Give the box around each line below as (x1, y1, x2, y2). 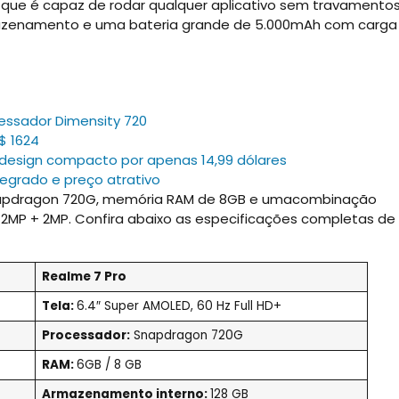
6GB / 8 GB (76, 355, 142, 373)
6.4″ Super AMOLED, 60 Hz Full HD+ (76, 297, 281, 314)
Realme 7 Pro (41, 267, 126, 285)
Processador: (41, 326, 130, 344)
